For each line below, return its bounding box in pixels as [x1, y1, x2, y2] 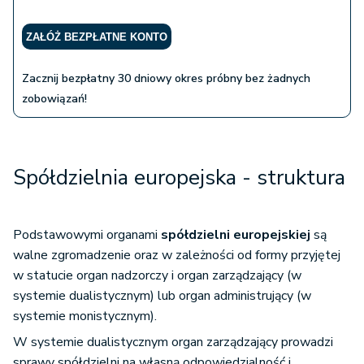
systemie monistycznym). [13, 307, 160, 326]
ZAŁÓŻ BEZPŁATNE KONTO [26, 31, 167, 44]
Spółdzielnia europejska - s [13, 163, 267, 193]
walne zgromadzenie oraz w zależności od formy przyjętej [13, 246, 340, 265]
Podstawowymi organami [13, 226, 158, 245]
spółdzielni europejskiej [158, 226, 310, 245]
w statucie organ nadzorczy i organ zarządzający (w [13, 266, 301, 285]
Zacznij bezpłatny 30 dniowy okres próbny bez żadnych [22, 71, 310, 87]
